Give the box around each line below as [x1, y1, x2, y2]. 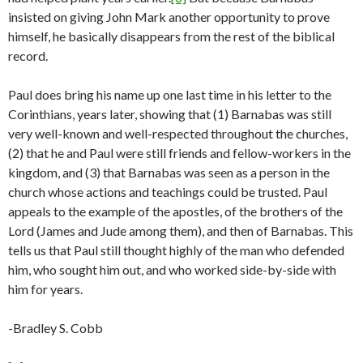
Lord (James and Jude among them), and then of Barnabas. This [8, 223, 353, 238]
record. [8, 48, 48, 63]
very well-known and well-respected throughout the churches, [8, 126, 348, 141]
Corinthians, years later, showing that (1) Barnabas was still [8, 106, 331, 122]
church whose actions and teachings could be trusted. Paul [8, 184, 327, 199]
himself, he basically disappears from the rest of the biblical [8, 28, 335, 44]
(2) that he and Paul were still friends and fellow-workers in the [8, 145, 351, 160]
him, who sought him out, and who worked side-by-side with [8, 262, 336, 277]
